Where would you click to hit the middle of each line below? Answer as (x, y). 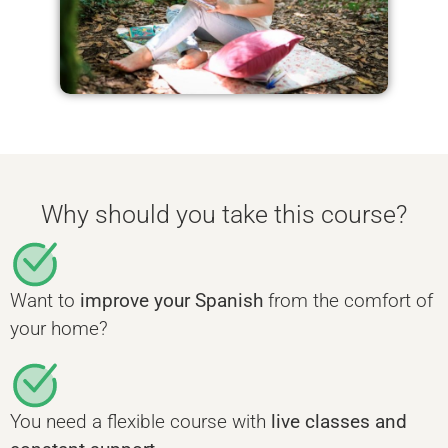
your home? (59, 329)
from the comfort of (348, 301)
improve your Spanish (171, 301)
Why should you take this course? (224, 215)
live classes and (339, 421)
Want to (45, 301)
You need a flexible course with (140, 421)
